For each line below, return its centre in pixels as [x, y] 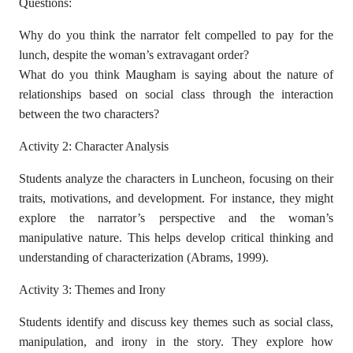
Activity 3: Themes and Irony [92, 290]
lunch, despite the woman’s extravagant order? [134, 55]
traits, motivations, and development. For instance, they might [176, 198]
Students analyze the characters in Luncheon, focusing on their [176, 178]
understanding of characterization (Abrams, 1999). [144, 257]
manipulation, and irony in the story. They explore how [176, 342]
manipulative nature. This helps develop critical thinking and [176, 238]
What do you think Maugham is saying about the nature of [176, 74]
